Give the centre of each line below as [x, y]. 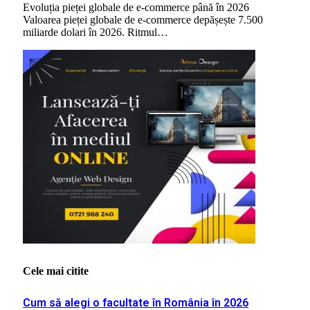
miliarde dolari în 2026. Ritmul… [95, 33]
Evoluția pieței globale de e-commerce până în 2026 [136, 8]
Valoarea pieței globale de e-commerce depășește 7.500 [143, 20]
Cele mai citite [56, 271]
